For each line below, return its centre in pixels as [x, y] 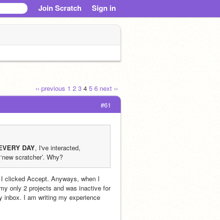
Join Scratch [60, 8]
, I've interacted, [58, 148]
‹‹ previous [50, 88]
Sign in [104, 8]
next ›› [109, 88]
